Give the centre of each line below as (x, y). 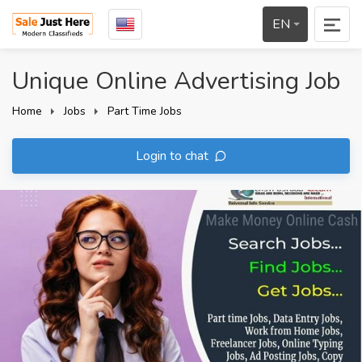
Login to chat (173, 156)
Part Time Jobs (145, 111)
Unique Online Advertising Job (176, 81)
